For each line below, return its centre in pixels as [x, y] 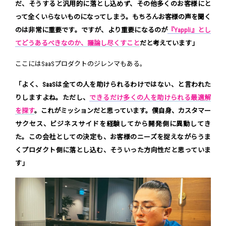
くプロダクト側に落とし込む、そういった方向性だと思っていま [113, 150]
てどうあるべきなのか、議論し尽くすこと [77, 43]
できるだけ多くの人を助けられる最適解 [150, 98]
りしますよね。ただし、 [52, 98]
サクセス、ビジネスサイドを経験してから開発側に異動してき [113, 124]
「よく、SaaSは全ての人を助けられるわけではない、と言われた [113, 85]
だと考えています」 [169, 43]
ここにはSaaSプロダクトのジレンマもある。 [81, 64]
